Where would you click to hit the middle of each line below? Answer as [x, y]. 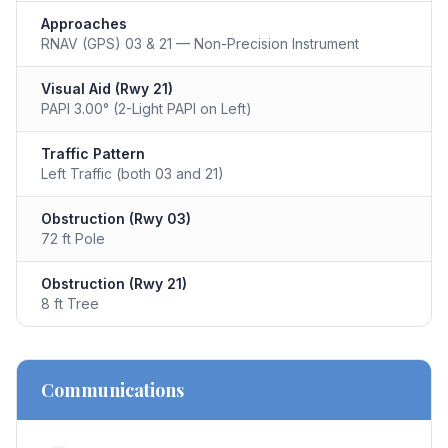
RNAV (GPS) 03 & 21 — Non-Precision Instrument [200, 43]
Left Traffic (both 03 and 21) [132, 173]
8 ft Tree [70, 303]
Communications [112, 390]
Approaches [84, 23]
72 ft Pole [73, 238]
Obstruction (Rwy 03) [116, 218]
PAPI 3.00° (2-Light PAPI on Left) [146, 108]
